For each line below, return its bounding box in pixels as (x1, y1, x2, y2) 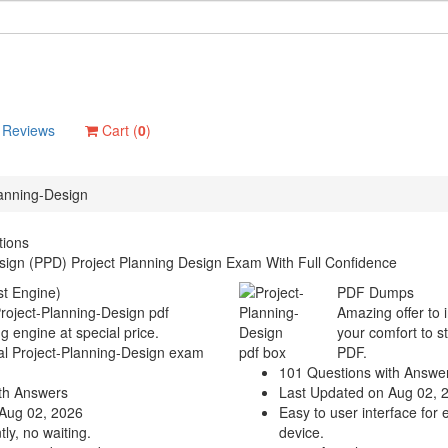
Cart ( (98, 120, 138, 140)
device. (279, 422, 324, 442)
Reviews (2, 120, 55, 140)
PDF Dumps (336, 282, 414, 302)
